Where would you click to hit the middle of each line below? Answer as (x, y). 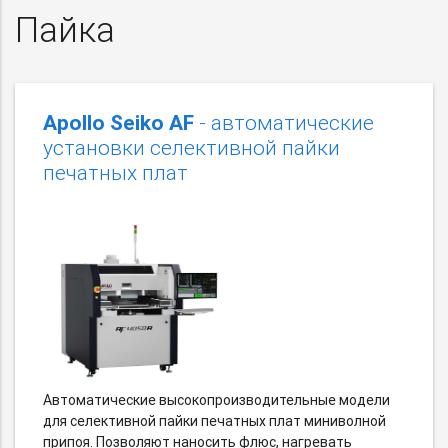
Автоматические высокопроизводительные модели (216, 399)
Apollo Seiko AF (118, 122)
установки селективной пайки (191, 147)
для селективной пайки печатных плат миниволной (214, 420)
